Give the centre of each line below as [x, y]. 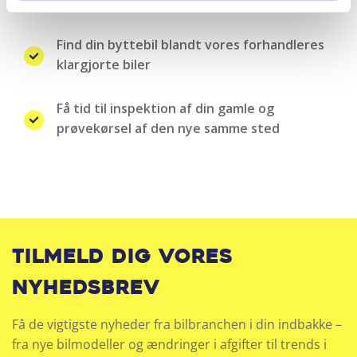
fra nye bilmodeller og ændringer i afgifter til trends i [169, 344]
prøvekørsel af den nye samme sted [168, 129]
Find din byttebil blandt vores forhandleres [190, 45]
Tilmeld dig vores [122, 258]
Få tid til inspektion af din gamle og [165, 109]
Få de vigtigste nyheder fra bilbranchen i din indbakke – [177, 324]
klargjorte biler [104, 65]
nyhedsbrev [86, 289]
